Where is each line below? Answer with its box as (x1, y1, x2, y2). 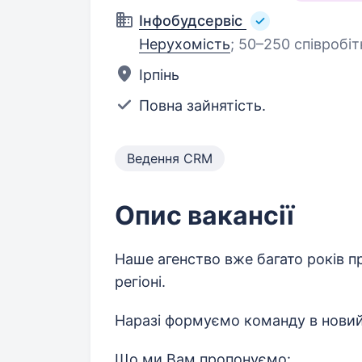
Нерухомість (139, 36, 230, 53)
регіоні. (115, 273, 166, 291)
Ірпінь (139, 66, 179, 84)
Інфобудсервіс (139, 12, 242, 29)
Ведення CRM (127, 150, 213, 167)
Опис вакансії (115, 200, 294, 232)
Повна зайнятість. (139, 97, 266, 115)
